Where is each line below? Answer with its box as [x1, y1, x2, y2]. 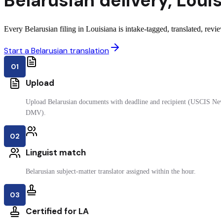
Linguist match [26, 147, 86, 158]
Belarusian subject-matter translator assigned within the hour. [26, 168, 196, 176]
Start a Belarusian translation [4, 45, 109, 56]
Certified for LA [26, 206, 89, 217]
